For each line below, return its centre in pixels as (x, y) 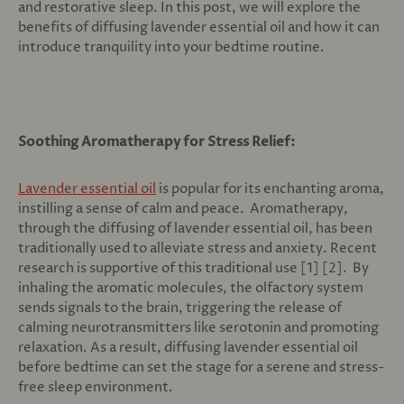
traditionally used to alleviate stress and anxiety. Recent (197, 248)
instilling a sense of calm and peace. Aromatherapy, (183, 208)
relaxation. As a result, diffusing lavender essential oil (188, 347)
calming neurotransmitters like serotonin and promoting (198, 327)
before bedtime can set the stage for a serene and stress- (201, 367)
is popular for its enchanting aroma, (270, 188)
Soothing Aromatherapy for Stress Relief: (156, 141)
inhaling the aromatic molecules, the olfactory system (191, 288)
